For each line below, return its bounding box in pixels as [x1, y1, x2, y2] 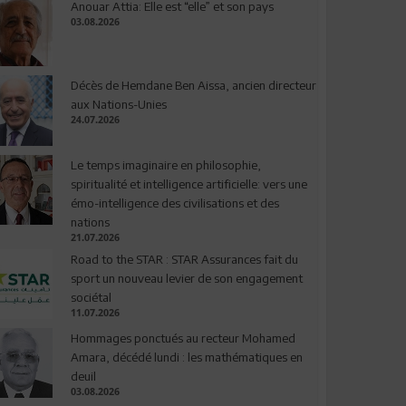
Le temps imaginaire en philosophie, [70, 157, 261, 172]
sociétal [70, 289, 111, 304]
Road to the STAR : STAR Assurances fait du [70, 251, 298, 266]
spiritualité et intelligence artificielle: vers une [70, 176, 307, 191]
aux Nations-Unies [70, 97, 167, 112]
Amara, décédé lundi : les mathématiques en [70, 349, 303, 364]
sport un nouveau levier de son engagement [70, 270, 303, 285]
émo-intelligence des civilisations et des [70, 195, 279, 210]
